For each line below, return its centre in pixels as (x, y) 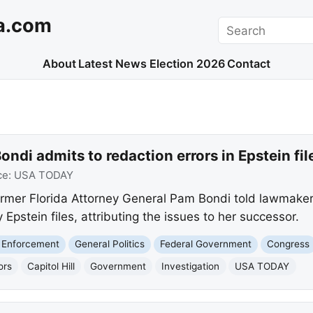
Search (237, 25)
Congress (289, 244)
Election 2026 (187, 64)
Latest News (113, 64)
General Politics (110, 244)
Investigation (191, 266)
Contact (249, 64)
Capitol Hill (51, 266)
